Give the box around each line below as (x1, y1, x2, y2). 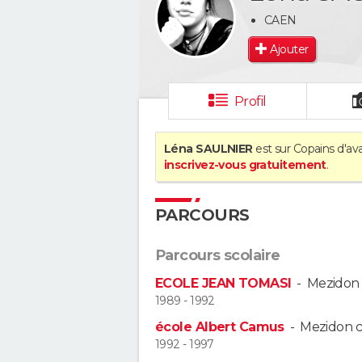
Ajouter (270, 41, 309, 57)
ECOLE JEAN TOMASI (155, 276, 292, 291)
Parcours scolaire (155, 246, 280, 264)
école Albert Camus (155, 319, 284, 335)
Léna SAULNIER (164, 141, 253, 156)
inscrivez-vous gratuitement (164, 158, 326, 172)
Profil (234, 94, 267, 109)
